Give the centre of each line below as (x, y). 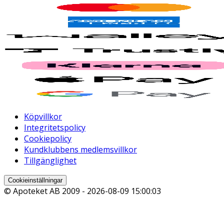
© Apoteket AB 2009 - (45, 191)
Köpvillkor (43, 117)
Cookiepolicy (48, 139)
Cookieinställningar (35, 180)
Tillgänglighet (50, 161)
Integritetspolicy (55, 128)
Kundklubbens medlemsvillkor (80, 150)
